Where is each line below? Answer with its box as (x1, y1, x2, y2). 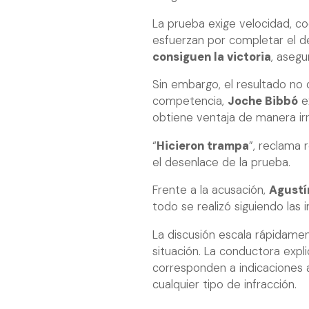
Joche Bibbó (228, 94, 298, 109)
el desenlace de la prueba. (152, 154, 290, 170)
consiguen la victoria (152, 49, 271, 64)
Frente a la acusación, (152, 183, 269, 198)
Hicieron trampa (157, 138, 249, 153)
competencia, (152, 94, 228, 109)
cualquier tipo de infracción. (152, 277, 297, 292)
